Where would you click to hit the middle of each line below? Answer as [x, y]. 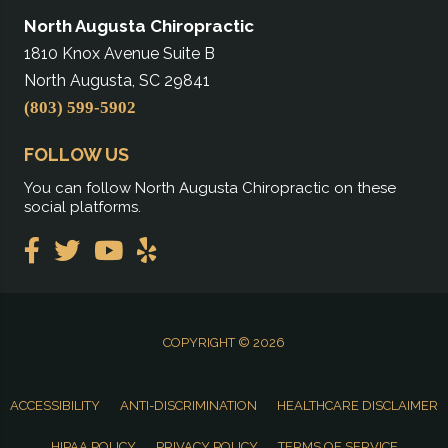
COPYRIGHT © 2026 [224, 343]
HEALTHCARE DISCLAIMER [357, 406]
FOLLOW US [76, 155]
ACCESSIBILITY [55, 405]
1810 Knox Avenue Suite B [119, 54]
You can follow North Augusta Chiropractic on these [210, 188]
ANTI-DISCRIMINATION [188, 406]
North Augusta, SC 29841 [117, 81]
